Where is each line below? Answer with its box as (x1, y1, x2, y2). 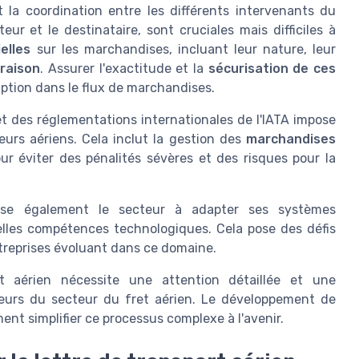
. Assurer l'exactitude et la (40, 60, 208, 76)
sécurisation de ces (208, 60, 336, 76)
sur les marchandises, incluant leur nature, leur (30, 41, 337, 57)
